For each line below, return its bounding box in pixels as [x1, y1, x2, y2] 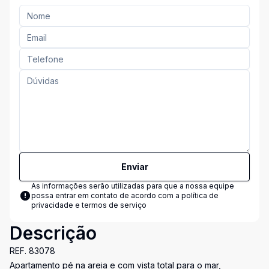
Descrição [10, 222, 97, 244]
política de [181, 191, 219, 200]
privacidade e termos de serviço [31, 201, 147, 210]
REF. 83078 [10, 246, 55, 256]
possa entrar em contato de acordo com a [31, 191, 181, 200]
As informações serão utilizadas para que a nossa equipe [31, 181, 234, 190]
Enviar [121, 162, 148, 172]
